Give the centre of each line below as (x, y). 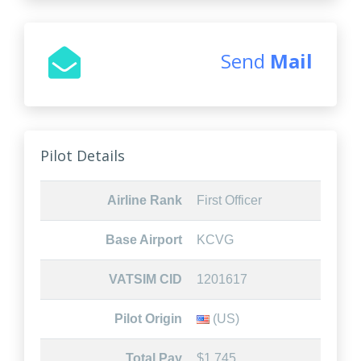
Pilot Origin (149, 319)
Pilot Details (83, 156)
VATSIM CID (146, 279)
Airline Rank (145, 200)
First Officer (229, 200)
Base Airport (144, 240)
